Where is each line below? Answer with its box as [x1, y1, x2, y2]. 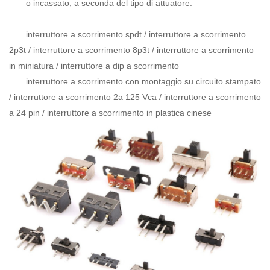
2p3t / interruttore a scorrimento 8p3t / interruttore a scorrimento [9, 45, 254, 55]
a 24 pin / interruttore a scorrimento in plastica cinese [9, 107, 212, 118]
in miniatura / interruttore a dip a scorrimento [9, 60, 179, 71]
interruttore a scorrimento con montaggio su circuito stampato [26, 76, 261, 86]
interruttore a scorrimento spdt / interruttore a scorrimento [26, 29, 246, 39]
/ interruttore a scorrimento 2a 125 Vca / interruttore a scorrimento [9, 92, 261, 102]
